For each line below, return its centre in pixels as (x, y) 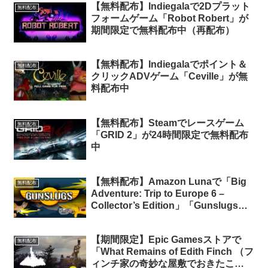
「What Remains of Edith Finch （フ (172, 252)
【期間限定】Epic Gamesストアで (166, 240)
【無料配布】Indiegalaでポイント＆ (169, 65)
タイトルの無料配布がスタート (158, 217)
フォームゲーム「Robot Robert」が (169, 18)
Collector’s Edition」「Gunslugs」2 (172, 205)
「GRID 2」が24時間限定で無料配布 (169, 135)
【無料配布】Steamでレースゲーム (167, 123)
